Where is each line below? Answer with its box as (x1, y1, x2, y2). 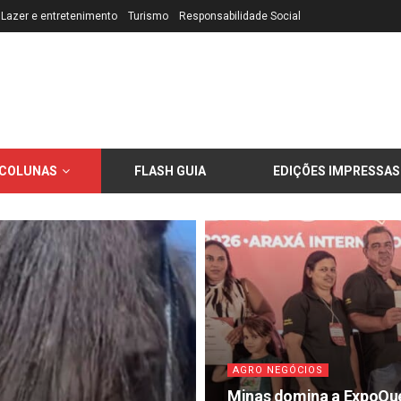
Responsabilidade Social (179, 10, 301, 22)
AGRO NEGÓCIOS (233, 364, 323, 376)
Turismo (128, 10, 168, 22)
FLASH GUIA (134, 164, 206, 178)
